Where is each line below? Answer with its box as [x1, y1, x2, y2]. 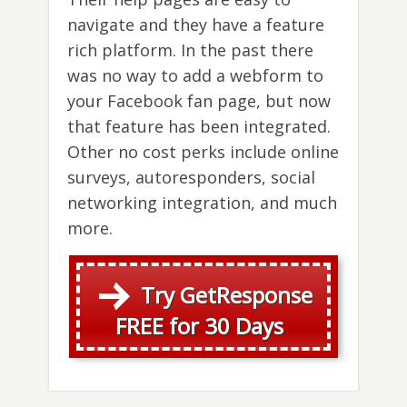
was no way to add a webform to [67, 64, 323, 86]
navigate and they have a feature [67, 13, 324, 35]
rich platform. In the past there [67, 38, 313, 61]
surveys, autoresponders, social [67, 165, 315, 188]
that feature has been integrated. [67, 114, 331, 137]
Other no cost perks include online [67, 140, 339, 163]
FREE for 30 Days [114, 311, 283, 342]
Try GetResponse [140, 279, 313, 310]
